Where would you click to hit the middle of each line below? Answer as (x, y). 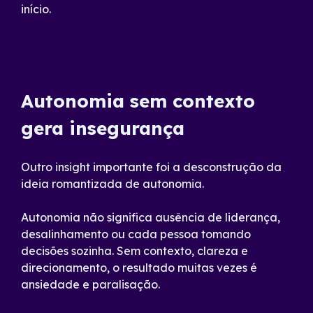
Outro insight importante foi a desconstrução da (151, 167)
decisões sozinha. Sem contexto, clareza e (134, 251)
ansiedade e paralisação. (90, 284)
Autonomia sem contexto (138, 101)
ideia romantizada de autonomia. (112, 184)
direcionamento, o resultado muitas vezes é (139, 268)
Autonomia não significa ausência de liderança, (151, 217)
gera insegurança (103, 128)
